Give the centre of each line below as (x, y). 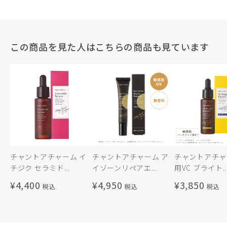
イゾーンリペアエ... (125, 168)
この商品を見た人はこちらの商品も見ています (110, 47)
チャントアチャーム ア (130, 157)
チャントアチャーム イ (48, 157)
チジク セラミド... (40, 168)
